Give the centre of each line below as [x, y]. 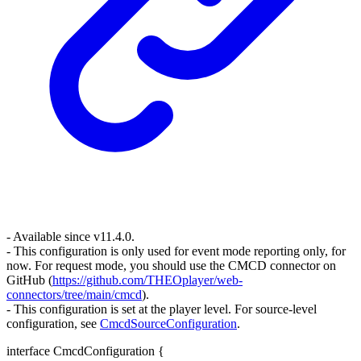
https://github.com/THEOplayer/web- [147, 280]
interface [28, 351]
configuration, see [53, 324]
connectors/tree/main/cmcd [74, 295]
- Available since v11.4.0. [71, 237]
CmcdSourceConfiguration [168, 324]
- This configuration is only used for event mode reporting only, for [176, 251]
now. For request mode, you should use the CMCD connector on [171, 266]
